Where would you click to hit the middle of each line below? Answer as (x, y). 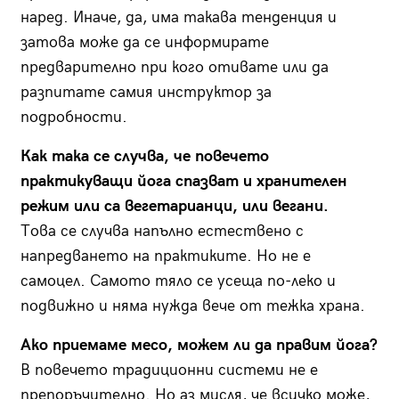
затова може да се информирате (144, 43)
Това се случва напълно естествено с (162, 232)
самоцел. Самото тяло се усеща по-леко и (178, 281)
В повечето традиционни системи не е (169, 370)
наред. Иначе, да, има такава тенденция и (178, 18)
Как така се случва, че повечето (144, 157)
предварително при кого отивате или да (174, 68)
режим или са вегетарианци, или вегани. (174, 207)
